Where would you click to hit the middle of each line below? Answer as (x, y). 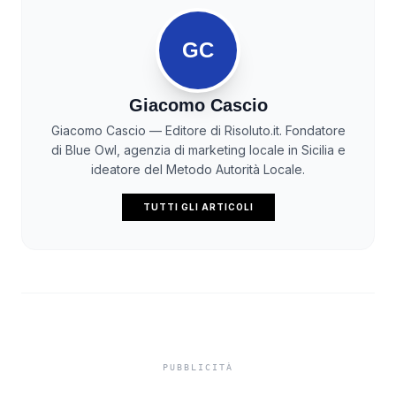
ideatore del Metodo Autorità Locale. (198, 170)
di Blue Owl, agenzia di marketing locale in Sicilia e (198, 150)
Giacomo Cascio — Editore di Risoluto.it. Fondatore (198, 131)
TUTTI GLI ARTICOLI (198, 207)
